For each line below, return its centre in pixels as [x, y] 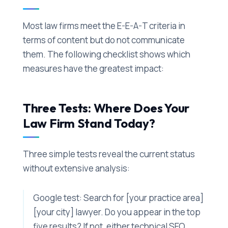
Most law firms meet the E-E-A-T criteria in [104, 25]
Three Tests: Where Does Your [106, 108]
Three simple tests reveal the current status [109, 154]
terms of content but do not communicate [104, 40]
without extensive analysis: [76, 168]
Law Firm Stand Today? [89, 123]
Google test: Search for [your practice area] [118, 197]
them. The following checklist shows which [106, 54]
